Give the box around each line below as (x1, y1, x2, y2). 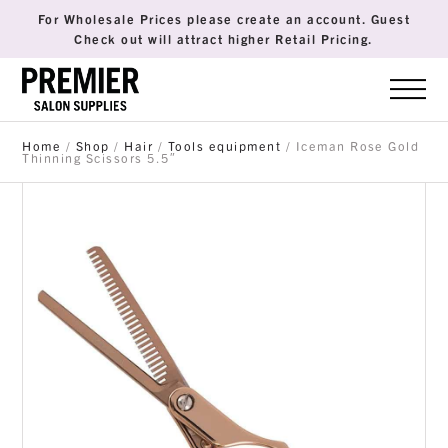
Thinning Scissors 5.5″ (22, 150, 177, 166)
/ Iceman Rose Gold (281, 138, 420, 154)
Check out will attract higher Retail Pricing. (74, 31, 374, 46)
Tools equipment (167, 138, 282, 154)
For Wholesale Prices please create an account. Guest (37, 11, 411, 26)
